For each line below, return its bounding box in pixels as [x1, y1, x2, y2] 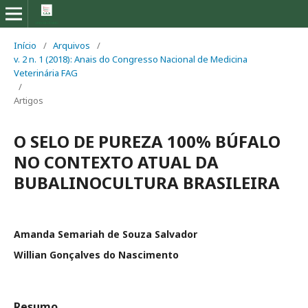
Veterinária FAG [14, 67, 78, 79]
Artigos [14, 94, 43, 107]
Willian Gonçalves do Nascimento [14, 248, 179, 261]
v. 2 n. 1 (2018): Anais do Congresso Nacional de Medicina [14, 53, 247, 65]
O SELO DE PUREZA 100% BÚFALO [14, 130, 280, 153]
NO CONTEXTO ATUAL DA [14, 151, 219, 173]
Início [14, 39, 36, 52]
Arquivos [53, 39, 90, 52]
